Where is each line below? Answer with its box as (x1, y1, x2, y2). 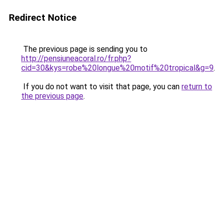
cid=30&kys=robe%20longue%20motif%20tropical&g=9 (21, 63, 214, 73)
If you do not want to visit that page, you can (21, 82, 182, 91)
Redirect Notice (9, 12, 76, 23)
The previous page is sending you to (21, 44, 147, 54)
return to (182, 82, 212, 91)
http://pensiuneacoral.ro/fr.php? (21, 54, 131, 63)
